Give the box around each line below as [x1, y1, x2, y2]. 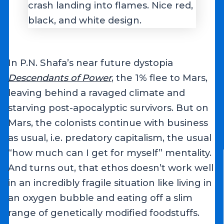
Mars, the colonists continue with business [8, 117, 208, 129]
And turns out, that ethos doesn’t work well [8, 162, 214, 174]
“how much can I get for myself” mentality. [8, 147, 212, 159]
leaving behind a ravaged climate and [8, 87, 185, 99]
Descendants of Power [8, 72, 112, 84]
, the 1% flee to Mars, [111, 72, 208, 84]
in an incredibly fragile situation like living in [8, 177, 212, 189]
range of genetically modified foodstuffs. [8, 207, 200, 219]
